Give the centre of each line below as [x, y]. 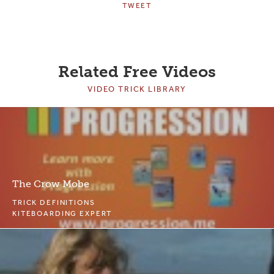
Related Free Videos [137, 72]
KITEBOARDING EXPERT [62, 213]
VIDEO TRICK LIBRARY [137, 89]
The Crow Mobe [51, 183]
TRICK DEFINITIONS [54, 202]
